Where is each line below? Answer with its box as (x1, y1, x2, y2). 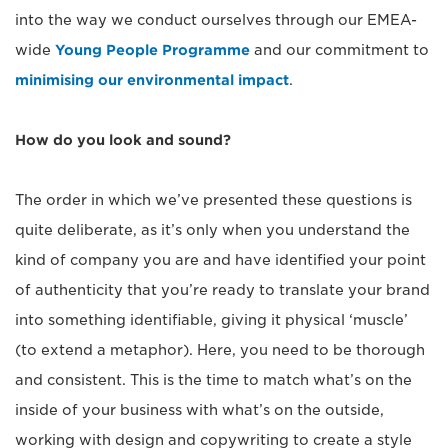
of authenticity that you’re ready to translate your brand (15, 282, 430, 299)
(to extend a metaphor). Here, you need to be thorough (15, 342, 425, 359)
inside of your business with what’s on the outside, (15, 402, 384, 419)
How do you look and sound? (15, 132, 231, 149)
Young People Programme (55, 42, 250, 59)
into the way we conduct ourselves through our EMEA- (15, 12, 417, 29)
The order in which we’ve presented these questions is (15, 192, 412, 209)
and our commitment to (250, 42, 429, 59)
